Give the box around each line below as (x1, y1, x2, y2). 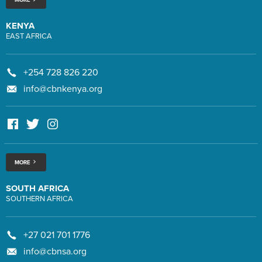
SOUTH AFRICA (6, 182, 69, 194)
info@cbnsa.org (23, 245, 87, 257)
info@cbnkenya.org (23, 83, 102, 95)
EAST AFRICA (6, 32, 52, 42)
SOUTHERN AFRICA (6, 194, 73, 204)
